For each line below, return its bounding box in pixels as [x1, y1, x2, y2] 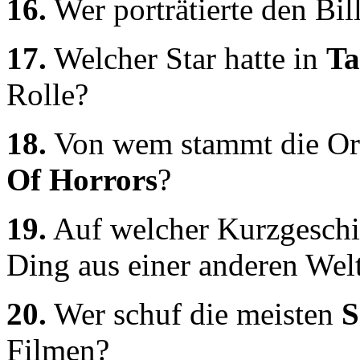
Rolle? [6, 76, 88, 112]
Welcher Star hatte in [47, 40, 326, 76]
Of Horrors [6, 162, 157, 197]
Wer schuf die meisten [47, 296, 342, 331]
